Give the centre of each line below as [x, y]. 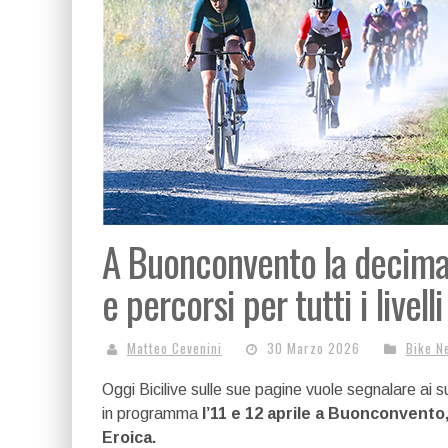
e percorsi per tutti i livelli [272, 303]
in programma [152, 413]
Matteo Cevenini [174, 348]
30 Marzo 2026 [313, 348]
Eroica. [129, 437]
